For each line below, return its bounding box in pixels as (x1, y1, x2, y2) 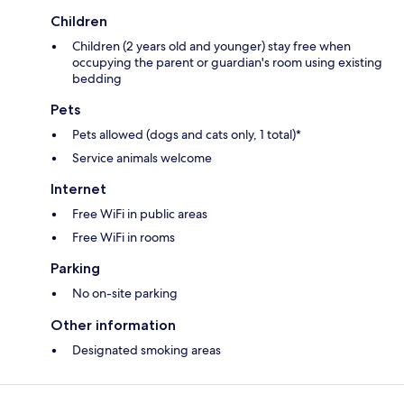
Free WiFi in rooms (72, 229, 175, 246)
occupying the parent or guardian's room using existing (72, 54, 382, 71)
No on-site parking (72, 285, 178, 302)
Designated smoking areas (72, 342, 221, 359)
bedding (72, 70, 122, 87)
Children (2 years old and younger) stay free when (72, 38, 351, 55)
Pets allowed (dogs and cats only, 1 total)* (72, 126, 301, 143)
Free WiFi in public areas (72, 206, 207, 223)
